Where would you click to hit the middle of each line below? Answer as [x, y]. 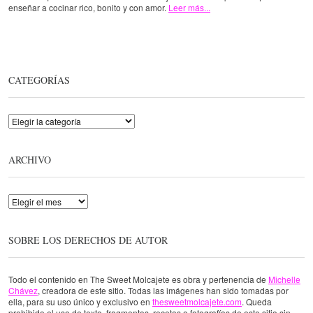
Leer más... [189, 7]
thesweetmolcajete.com [197, 301]
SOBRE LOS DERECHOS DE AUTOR [88, 240]
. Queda [257, 301]
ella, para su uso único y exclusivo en [80, 301]
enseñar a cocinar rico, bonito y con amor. [88, 7]
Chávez [23, 290]
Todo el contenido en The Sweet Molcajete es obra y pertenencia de [138, 279]
